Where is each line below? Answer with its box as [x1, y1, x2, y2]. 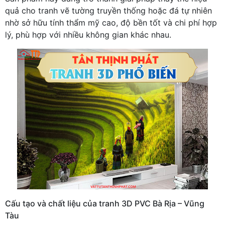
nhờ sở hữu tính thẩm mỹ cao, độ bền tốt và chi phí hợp [5, 17, 217, 28]
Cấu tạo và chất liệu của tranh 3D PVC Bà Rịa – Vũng [5, 198, 204, 208]
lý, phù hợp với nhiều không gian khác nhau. [5, 29, 171, 40]
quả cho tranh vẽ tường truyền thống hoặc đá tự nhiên [5, 5, 212, 16]
